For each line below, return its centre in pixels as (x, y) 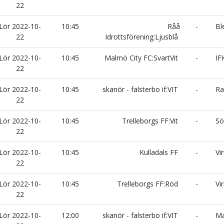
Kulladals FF (160, 152)
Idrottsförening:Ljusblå (142, 37)
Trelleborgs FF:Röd (148, 184)
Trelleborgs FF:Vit (151, 121)
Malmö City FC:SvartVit (142, 58)
